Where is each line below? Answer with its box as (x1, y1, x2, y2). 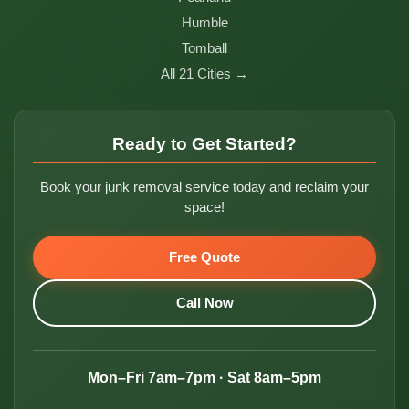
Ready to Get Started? (112, 134, 297, 153)
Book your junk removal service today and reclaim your (40, 179, 369, 194)
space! (184, 199, 225, 215)
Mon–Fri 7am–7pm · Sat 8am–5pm (88, 370, 321, 385)
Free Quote (169, 249, 240, 265)
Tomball (182, 40, 227, 56)
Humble (181, 15, 228, 30)
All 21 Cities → (161, 66, 248, 81)
